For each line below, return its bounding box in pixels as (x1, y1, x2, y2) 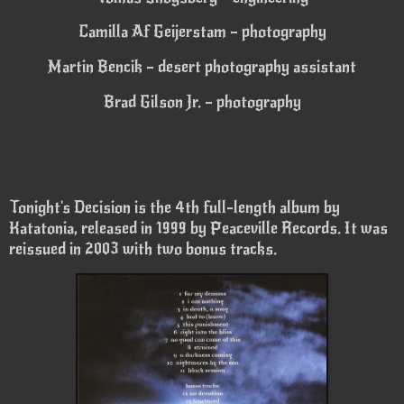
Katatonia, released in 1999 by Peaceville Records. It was (9, 217, 388, 238)
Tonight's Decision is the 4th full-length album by (9, 197, 340, 217)
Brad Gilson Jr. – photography (103, 92, 301, 113)
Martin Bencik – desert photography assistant (48, 57, 356, 78)
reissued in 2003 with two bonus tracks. (9, 238, 277, 259)
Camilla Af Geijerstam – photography (78, 22, 326, 42)
